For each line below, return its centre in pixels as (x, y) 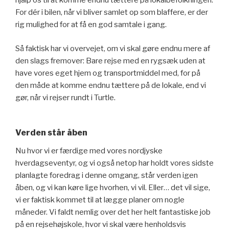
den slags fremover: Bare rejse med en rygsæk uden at (110, 61)
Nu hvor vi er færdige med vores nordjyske (89, 151)
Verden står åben (51, 133)
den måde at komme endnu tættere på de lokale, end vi (111, 85)
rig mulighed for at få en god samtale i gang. (91, 25)
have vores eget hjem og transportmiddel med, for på (108, 73)
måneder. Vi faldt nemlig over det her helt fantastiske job (113, 212)
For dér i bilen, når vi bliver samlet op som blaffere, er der (112, 13)
